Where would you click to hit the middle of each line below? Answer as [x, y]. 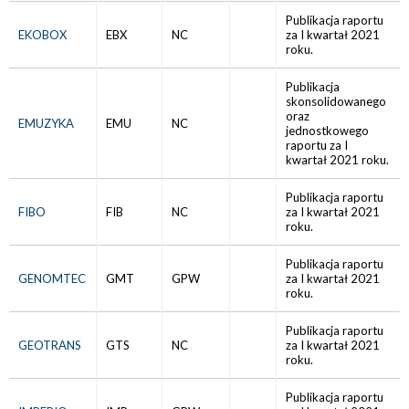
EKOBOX [42, 35]
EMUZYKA [46, 123]
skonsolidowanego [336, 101]
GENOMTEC [52, 278]
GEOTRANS [50, 345]
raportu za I [317, 145]
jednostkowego [327, 131]
